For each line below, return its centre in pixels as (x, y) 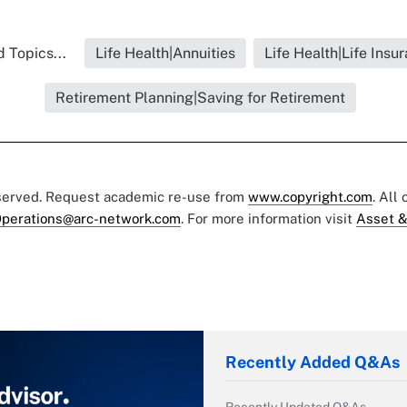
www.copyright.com (310, 196)
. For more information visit (268, 218)
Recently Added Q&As (313, 362)
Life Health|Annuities (165, 53)
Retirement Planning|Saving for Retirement (200, 97)
